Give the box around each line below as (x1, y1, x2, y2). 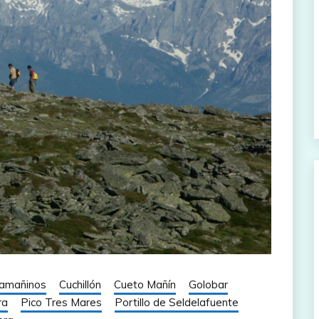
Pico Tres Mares (21, 295, 102, 309)
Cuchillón (59, 277, 101, 291)
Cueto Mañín (114, 277, 176, 291)
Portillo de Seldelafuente (115, 295, 239, 309)
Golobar (189, 277, 228, 291)
